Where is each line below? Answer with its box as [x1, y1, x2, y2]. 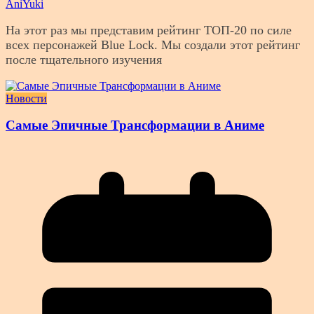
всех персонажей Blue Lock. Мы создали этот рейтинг [6, 37, 300, 52]
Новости [6, 92, 47, 104]
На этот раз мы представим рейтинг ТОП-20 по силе [6, 22, 292, 37]
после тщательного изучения [6, 52, 162, 67]
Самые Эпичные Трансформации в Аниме [6, 118, 264, 133]
